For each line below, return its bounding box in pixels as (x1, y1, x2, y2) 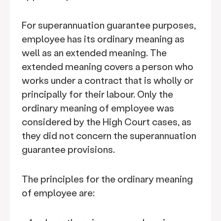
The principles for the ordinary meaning (22, 173, 193, 185)
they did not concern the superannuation (22, 129, 196, 142)
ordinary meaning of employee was (22, 102, 174, 114)
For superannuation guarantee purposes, (22, 19, 196, 31)
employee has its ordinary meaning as (22, 33, 184, 45)
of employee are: (22, 186, 95, 199)
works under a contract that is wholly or (22, 74, 193, 86)
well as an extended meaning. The (22, 46, 167, 59)
